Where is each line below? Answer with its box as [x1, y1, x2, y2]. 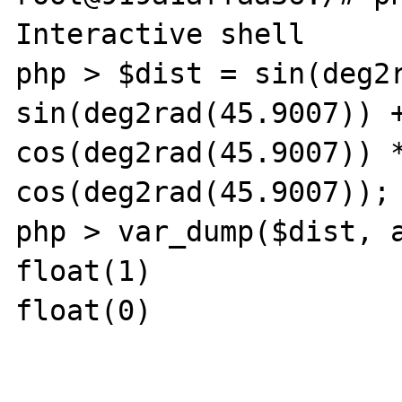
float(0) [15, 293, 153, 327]
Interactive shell [15, 17, 306, 50]
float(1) [15, 254, 153, 287]
